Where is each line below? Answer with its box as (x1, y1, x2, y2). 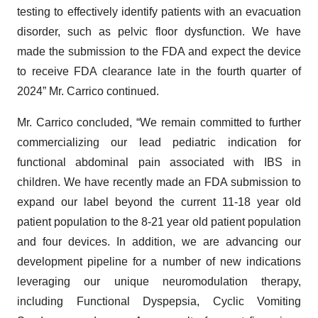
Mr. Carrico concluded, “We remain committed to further (17, 116, 301, 128)
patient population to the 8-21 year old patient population (17, 215, 301, 228)
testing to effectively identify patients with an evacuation (17, 5, 301, 18)
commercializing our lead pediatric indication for (17, 136, 301, 148)
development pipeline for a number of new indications (17, 255, 301, 268)
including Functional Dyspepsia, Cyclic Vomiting (17, 295, 301, 307)
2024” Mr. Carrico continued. (17, 84, 159, 97)
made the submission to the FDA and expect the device (17, 45, 301, 57)
